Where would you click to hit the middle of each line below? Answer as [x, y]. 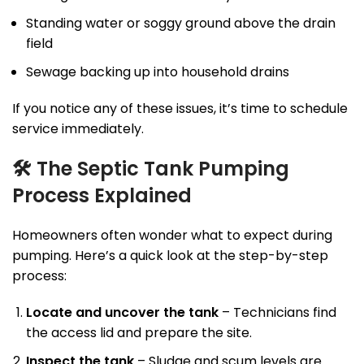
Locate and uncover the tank [122, 313]
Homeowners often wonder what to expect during [172, 236]
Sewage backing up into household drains [158, 72]
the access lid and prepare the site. [139, 333]
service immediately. [78, 129]
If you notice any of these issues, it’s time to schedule [180, 109]
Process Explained [102, 196]
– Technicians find [277, 313]
